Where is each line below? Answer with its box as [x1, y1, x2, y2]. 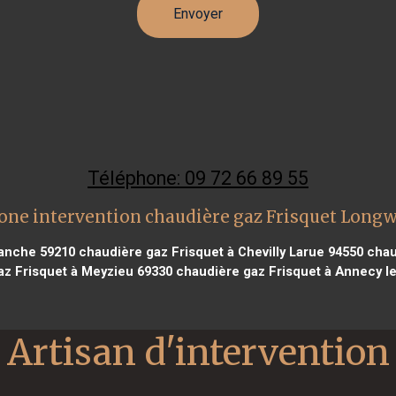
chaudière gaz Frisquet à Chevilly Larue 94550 [75, 243, 363, 260]
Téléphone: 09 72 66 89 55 [88, 166, 308, 189]
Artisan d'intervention [6, 329, 390, 375]
